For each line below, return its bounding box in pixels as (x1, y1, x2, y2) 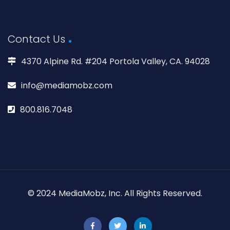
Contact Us (8, 31, 65, 46)
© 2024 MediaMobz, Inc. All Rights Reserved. (28, 187, 202, 199)
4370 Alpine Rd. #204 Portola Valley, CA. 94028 (21, 55, 210, 67)
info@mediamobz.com (21, 79, 112, 91)
